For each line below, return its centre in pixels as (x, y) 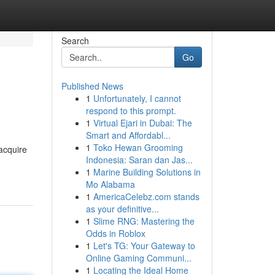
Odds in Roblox (115, 233)
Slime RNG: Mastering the (144, 221)
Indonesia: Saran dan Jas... (139, 160)
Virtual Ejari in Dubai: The (142, 123)
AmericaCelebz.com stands (146, 196)
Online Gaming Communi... (138, 258)
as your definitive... (122, 209)
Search (75, 41)
